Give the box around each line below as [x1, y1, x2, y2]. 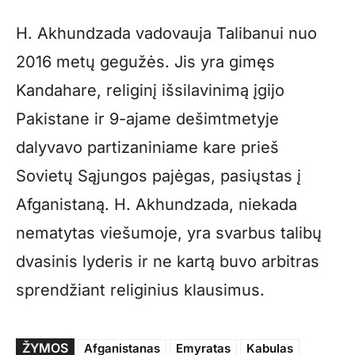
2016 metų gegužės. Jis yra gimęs [16, 52, 275, 71]
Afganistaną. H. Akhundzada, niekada [16, 194, 297, 214]
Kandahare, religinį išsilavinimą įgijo [16, 80, 284, 100]
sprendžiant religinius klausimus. [16, 280, 265, 300]
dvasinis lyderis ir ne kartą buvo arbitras [16, 251, 319, 271]
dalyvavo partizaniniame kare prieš [16, 137, 279, 157]
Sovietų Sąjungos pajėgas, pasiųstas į [16, 166, 301, 185]
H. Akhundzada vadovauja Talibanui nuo [16, 23, 317, 43]
